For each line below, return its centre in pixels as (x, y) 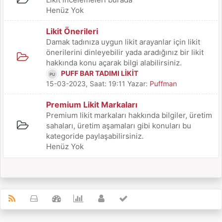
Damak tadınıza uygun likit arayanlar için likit (123, 42)
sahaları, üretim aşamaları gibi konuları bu (119, 125)
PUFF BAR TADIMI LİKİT (100, 73)
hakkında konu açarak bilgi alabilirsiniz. (114, 62)
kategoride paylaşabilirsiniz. (95, 136)
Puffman (163, 83)
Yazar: (138, 83)
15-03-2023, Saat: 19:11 (86, 83)
